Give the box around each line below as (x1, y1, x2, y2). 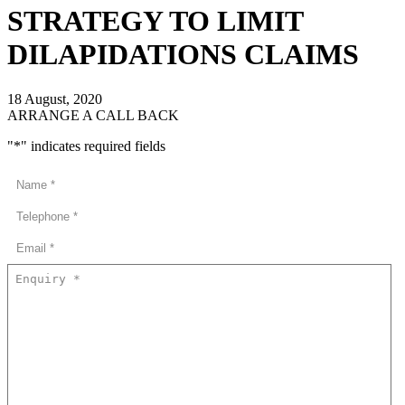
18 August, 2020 (7, 90, 102, 107)
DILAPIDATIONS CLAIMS (7, 38, 359, 71)
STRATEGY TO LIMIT (7, 5, 303, 38)
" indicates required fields (21, 137, 165, 154)
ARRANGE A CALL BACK (7, 107, 179, 123)
